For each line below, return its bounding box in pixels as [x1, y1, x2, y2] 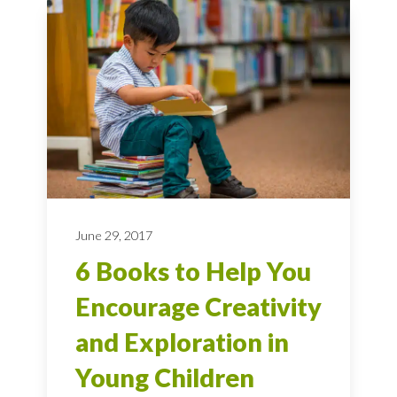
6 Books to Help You [75, 256, 311, 287]
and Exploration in [75, 327, 289, 358]
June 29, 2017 [75, 228, 152, 244]
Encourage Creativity [75, 292, 322, 323]
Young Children [75, 362, 254, 393]
